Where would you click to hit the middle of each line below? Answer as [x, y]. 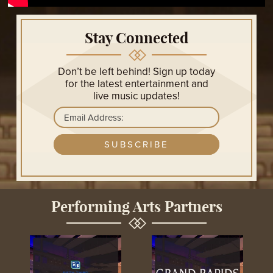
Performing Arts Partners [136, 206]
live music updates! [136, 95]
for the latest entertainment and [136, 83]
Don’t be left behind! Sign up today [136, 71]
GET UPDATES [136, 144]
